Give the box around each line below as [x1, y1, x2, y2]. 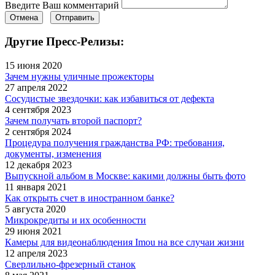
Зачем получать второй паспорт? [5, 115, 142, 126]
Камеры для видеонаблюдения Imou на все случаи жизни [5, 237, 244, 248]
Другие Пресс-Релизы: [5, 35, 124, 48]
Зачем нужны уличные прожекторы [5, 71, 154, 82]
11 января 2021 [5, 182, 67, 193]
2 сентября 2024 [5, 126, 71, 137]
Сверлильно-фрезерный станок [5, 259, 136, 270]
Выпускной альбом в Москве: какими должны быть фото [5, 171, 246, 182]
